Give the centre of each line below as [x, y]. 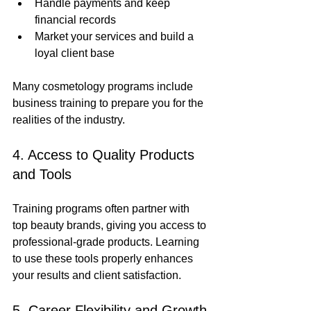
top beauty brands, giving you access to [111, 226]
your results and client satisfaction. [97, 276]
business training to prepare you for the [109, 103]
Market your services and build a [116, 37]
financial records [75, 20]
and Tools [42, 175]
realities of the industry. [69, 120]
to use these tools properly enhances [104, 259]
